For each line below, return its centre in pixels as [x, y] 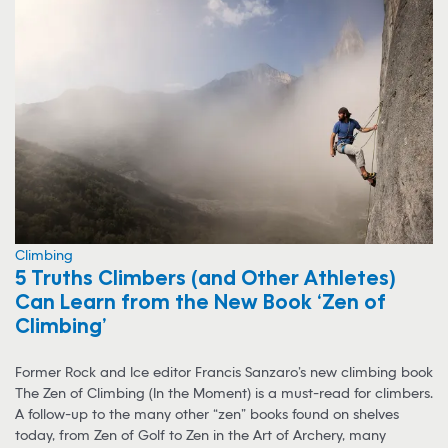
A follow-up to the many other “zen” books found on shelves [207, 413]
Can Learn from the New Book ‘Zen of [200, 300]
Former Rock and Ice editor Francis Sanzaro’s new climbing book [224, 371]
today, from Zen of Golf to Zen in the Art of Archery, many [200, 434]
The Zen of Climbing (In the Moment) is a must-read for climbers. [224, 392]
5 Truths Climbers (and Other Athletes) [205, 276]
